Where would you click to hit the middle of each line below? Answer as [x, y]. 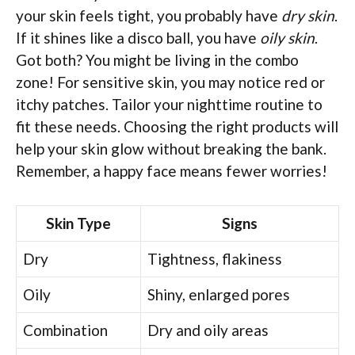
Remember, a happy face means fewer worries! [172, 171]
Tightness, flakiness [215, 258]
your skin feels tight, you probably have [149, 16]
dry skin [308, 16]
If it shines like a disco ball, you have [138, 38]
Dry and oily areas [208, 330]
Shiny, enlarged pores [219, 294]
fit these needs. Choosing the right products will [177, 127]
